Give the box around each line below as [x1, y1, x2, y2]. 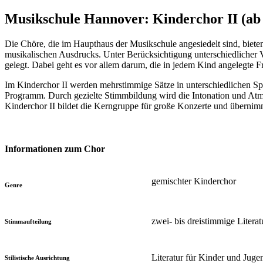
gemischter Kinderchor [151, 176, 236, 187]
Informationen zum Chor [5, 143, 105, 154]
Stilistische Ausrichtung [5, 254, 70, 262]
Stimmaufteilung [5, 218, 52, 225]
